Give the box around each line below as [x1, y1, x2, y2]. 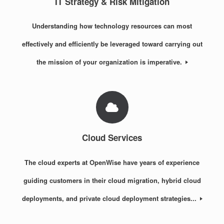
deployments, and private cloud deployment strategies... [21, 193, 198, 203]
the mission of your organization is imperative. [36, 57, 184, 67]
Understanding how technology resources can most [32, 21, 192, 31]
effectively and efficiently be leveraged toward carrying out [21, 39, 202, 49]
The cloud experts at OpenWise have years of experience [24, 157, 199, 167]
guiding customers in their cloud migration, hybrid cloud [23, 175, 201, 185]
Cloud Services [82, 131, 142, 144]
